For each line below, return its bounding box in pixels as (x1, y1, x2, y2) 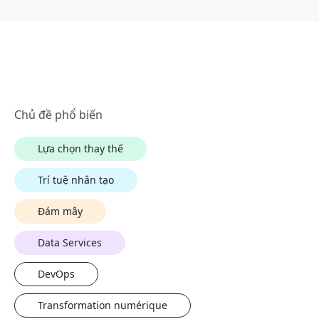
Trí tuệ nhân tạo (38, 173, 114, 187)
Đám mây (38, 204, 83, 219)
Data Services (38, 236, 102, 250)
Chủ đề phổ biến (14, 107, 103, 123)
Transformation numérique (38, 298, 167, 313)
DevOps (38, 267, 75, 281)
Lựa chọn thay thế (38, 142, 123, 156)
